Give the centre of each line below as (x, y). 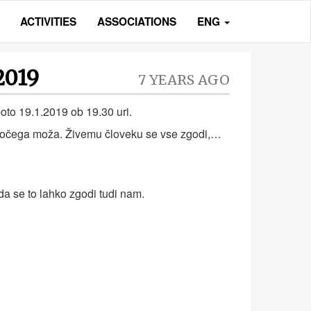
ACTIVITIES (48, 22)
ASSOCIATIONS (137, 22)
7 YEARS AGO (184, 80)
